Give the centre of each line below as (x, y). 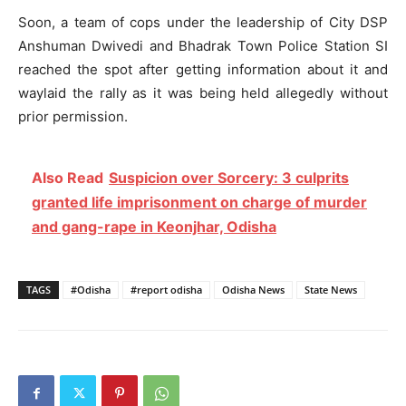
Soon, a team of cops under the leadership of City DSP (203, 22)
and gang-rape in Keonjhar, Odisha (154, 226)
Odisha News (253, 289)
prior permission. (73, 116)
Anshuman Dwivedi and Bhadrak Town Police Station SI (203, 45)
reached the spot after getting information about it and (203, 69)
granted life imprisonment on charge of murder (199, 202)
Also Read (68, 177)
